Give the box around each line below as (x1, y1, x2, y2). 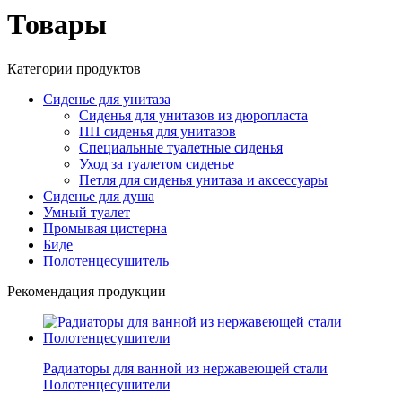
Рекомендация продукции (7, 283, 166, 299)
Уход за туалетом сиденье (79, 155, 234, 171)
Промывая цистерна (43, 220, 167, 236)
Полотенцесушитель (43, 252, 169, 268)
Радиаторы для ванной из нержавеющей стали (43, 360, 328, 376)
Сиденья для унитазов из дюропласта (79, 107, 308, 123)
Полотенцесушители (43, 376, 170, 392)
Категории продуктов (7, 60, 141, 76)
